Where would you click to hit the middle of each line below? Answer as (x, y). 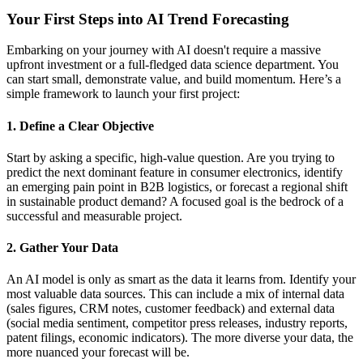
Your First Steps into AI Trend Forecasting (148, 19)
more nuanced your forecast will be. (98, 352)
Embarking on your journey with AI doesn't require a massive (164, 50)
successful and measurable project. (94, 216)
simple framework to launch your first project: (123, 94)
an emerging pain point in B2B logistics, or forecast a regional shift (177, 186)
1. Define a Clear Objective (80, 126)
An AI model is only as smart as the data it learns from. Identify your (181, 280)
